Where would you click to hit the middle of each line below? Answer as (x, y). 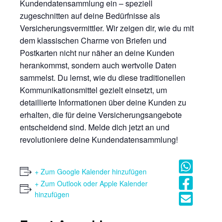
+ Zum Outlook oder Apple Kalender (91, 184)
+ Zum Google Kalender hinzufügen (91, 172)
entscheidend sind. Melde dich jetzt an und (95, 127)
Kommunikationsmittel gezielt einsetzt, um (93, 90)
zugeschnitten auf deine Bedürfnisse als (90, 16)
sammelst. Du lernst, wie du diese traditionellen (103, 78)
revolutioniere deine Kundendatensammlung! (99, 140)
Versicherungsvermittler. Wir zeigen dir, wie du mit (107, 28)
